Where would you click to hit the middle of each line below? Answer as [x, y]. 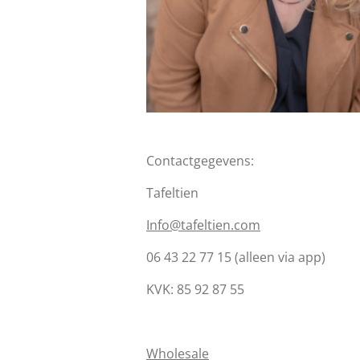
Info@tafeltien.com [203, 225]
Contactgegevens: [200, 160]
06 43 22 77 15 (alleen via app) [236, 257]
